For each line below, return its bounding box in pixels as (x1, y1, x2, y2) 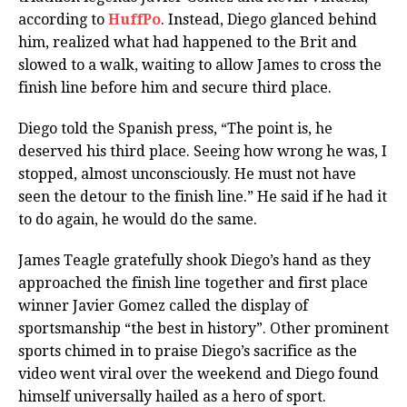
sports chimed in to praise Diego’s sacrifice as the (18, 342, 357, 361)
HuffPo (108, 11, 161, 29)
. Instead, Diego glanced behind (161, 11, 377, 29)
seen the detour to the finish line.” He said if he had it (18, 188, 387, 206)
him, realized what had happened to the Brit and (18, 34, 357, 52)
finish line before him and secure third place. (18, 79, 332, 97)
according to (18, 11, 108, 29)
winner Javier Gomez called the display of (18, 297, 308, 315)
